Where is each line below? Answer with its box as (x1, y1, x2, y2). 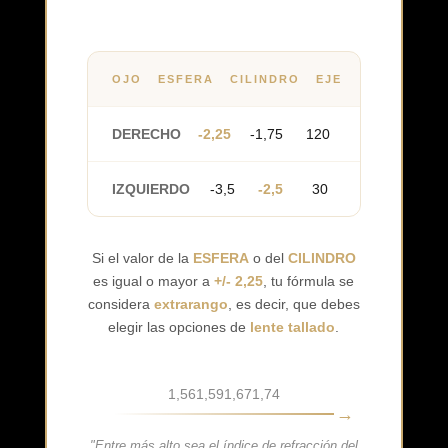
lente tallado (250, 318, 336, 335)
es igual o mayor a (93, 272, 215, 289)
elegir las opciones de (108, 318, 251, 335)
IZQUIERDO (111, 180, 190, 197)
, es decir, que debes (227, 295, 360, 312)
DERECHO (111, 125, 181, 142)
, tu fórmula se (263, 272, 355, 289)
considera (87, 295, 154, 312)
